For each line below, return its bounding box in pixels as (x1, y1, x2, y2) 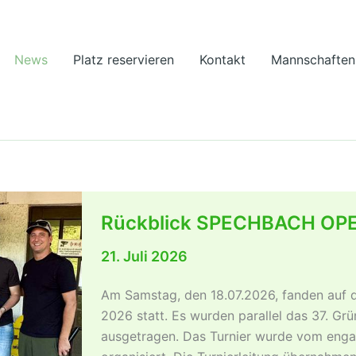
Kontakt (199, 52, 246, 68)
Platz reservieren (73, 52, 174, 68)
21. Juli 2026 (101, 248, 188, 265)
